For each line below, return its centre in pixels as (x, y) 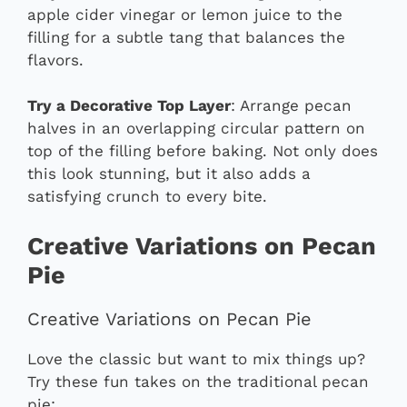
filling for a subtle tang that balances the (186, 37)
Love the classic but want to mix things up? (196, 358)
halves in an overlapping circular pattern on (196, 129)
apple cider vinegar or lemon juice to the (185, 14)
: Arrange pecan (291, 106)
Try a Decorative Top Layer (129, 106)
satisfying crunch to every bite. (147, 197)
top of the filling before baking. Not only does (203, 151)
